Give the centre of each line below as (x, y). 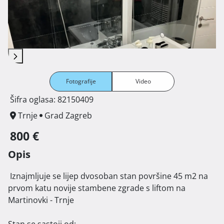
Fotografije (81, 81)
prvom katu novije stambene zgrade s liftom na (97, 188)
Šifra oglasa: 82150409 (52, 99)
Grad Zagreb (68, 115)
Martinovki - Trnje (41, 200)
